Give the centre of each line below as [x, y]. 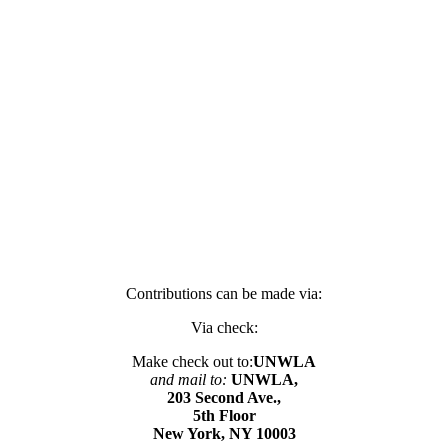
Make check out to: [192, 361]
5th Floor [224, 415]
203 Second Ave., [224, 397]
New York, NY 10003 [224, 433]
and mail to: [188, 379]
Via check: [224, 327]
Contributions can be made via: [224, 293]
